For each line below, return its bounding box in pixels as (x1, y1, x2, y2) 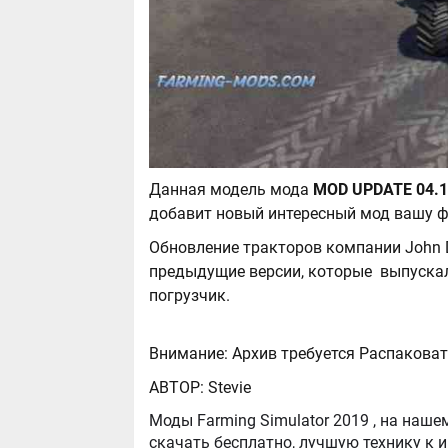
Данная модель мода (149, 179, 314, 199)
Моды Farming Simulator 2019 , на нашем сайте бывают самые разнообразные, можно (149, 410, 334, 430)
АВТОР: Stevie (149, 377, 252, 397)
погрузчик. (149, 285, 231, 305)
